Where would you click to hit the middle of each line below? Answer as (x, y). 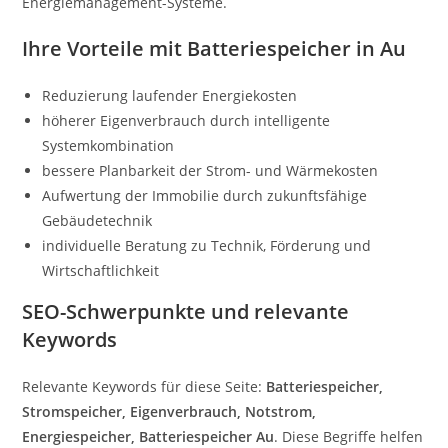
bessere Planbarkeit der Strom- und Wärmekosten (210, 170)
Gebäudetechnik (97, 220)
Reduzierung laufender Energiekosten (170, 95)
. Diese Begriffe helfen (349, 436)
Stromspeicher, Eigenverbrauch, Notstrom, (169, 411)
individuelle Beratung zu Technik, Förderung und (207, 245)
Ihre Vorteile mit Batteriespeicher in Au (214, 48)
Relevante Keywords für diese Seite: (144, 386)
